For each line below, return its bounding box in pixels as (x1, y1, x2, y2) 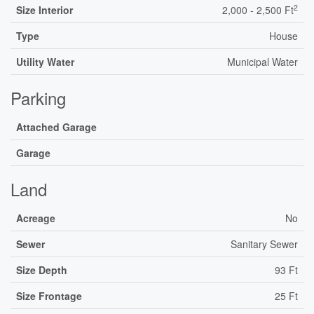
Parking (11, 86, 66, 110)
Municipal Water (227, 55, 298, 69)
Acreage (16, 211, 55, 225)
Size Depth (16, 263, 67, 277)
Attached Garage (16, 120, 97, 134)
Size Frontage (16, 289, 82, 303)
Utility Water (16, 55, 74, 69)
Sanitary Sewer (231, 237, 298, 251)
